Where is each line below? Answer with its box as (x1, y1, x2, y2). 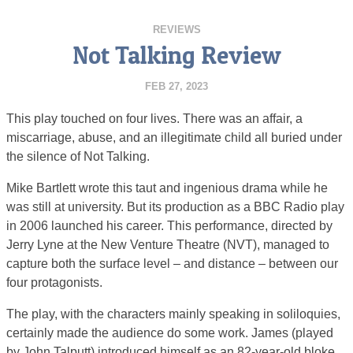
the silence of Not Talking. (6, 149, 150, 163)
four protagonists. (6, 275, 102, 289)
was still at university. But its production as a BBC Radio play (6, 199, 344, 214)
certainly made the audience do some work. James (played (6, 325, 333, 340)
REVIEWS (152, 23, 201, 35)
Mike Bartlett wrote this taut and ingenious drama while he (6, 180, 328, 195)
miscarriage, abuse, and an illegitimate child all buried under (6, 130, 342, 144)
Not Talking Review (72, 39, 281, 70)
